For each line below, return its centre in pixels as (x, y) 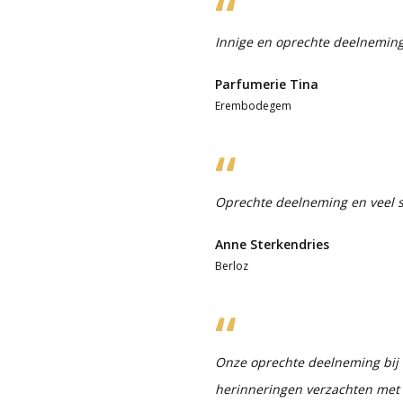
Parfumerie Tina (267, 84)
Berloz (232, 265)
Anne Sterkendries (272, 244)
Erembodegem (253, 105)
